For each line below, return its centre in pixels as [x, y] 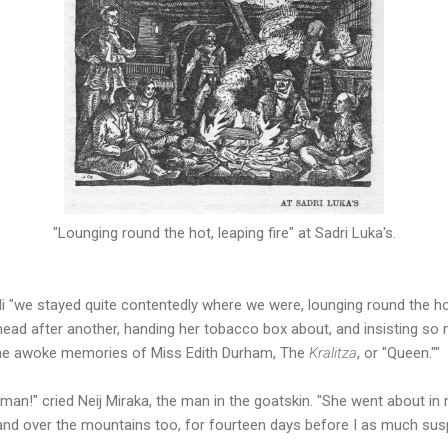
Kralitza [333, 353]
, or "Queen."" [398, 353]
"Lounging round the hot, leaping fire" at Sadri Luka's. [224, 233]
